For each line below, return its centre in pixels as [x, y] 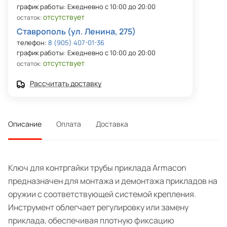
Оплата [69, 124]
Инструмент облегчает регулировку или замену [98, 207]
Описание [25, 124]
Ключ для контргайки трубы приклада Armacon [97, 168]
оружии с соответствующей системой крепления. [102, 194]
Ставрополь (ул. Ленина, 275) [76, 32]
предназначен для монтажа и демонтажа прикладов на [113, 181]
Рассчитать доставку [66, 84]
